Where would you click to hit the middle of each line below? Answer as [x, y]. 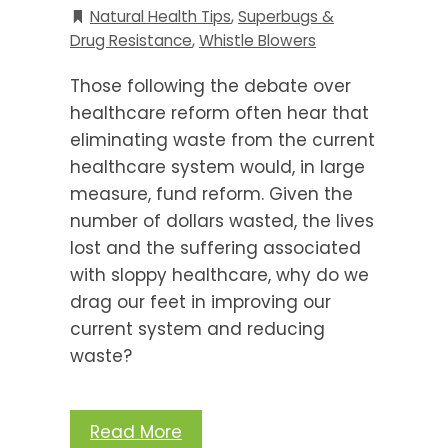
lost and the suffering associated [215, 247]
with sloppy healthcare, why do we [219, 274]
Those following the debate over [210, 85]
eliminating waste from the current [222, 139]
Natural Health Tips [160, 16]
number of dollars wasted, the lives [222, 220]
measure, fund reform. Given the [211, 193]
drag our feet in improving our [200, 301]
